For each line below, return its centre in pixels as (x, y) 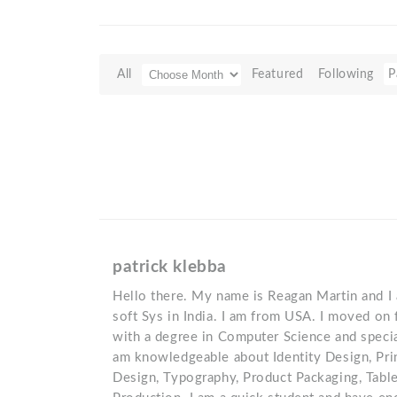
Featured (277, 74)
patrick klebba (170, 267)
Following (346, 74)
